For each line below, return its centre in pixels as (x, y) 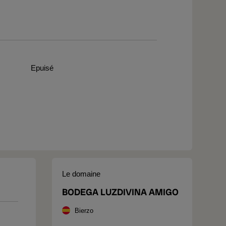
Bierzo (84, 211)
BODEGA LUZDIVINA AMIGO (120, 192)
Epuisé (42, 68)
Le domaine (81, 174)
